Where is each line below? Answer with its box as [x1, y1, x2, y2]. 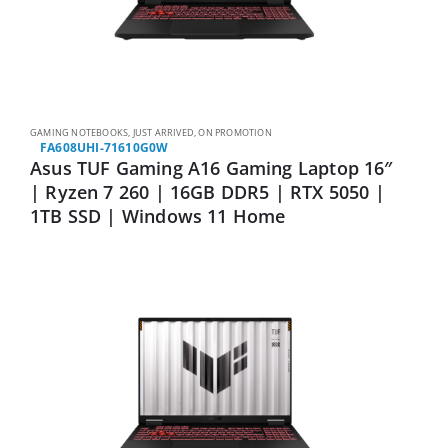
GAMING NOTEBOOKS [30, 125, 129, 139]
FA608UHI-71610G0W [40, 138, 169, 156]
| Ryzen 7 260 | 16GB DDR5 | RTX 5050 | [30, 179, 385, 204]
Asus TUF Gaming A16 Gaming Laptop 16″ [30, 155, 393, 180]
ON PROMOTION [198, 125, 272, 139]
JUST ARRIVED [132, 125, 195, 139]
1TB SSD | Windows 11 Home [30, 203, 286, 228]
